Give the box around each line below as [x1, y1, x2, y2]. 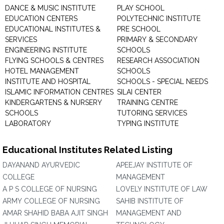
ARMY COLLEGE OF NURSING [2, 197, 100, 205]
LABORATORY [5, 119, 51, 127]
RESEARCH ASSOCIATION [117, 56, 199, 64]
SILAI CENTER [117, 88, 161, 96]
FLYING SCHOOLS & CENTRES [5, 56, 103, 64]
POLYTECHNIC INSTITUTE [117, 14, 200, 22]
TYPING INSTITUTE [117, 119, 178, 127]
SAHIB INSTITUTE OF [116, 197, 183, 205]
